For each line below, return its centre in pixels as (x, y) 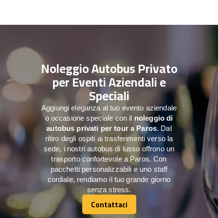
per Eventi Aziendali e (109, 82)
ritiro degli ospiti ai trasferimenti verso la (109, 138)
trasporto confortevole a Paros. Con (109, 159)
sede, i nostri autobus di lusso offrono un (109, 148)
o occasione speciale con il (90, 118)
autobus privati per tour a (91, 128)
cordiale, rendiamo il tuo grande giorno (109, 179)
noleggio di (154, 118)
